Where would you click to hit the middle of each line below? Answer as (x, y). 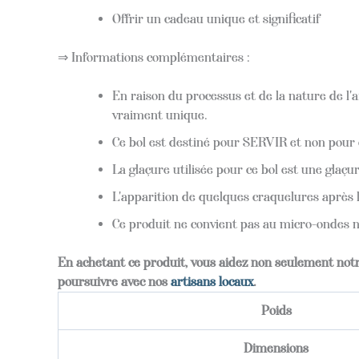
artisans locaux (212, 281)
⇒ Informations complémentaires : (154, 57)
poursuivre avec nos (114, 281)
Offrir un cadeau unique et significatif (216, 18)
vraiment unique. (160, 115)
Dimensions (276, 348)
